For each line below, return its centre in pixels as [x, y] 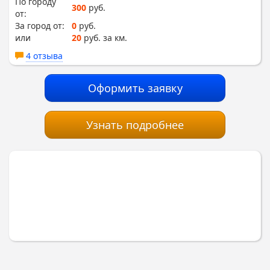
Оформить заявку [135, 88]
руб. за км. [104, 37]
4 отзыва [44, 55]
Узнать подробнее [135, 124]
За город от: [40, 25]
